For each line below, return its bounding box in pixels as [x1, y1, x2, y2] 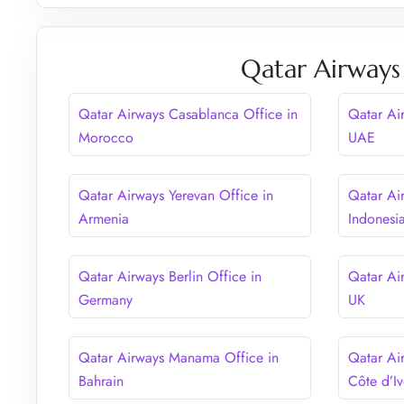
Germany [78, 289, 133, 310]
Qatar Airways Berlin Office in [78, 265, 262, 287]
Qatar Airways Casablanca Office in [78, 103, 298, 124]
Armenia [78, 207, 129, 229]
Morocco [78, 126, 133, 148]
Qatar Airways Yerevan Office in [78, 184, 273, 206]
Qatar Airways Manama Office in [78, 346, 279, 368]
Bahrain [78, 370, 124, 391]
